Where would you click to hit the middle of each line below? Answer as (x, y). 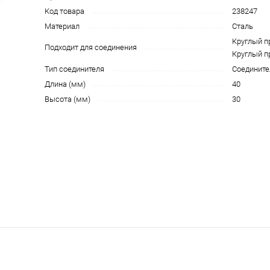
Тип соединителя (74, 69)
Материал (62, 26)
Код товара (64, 11)
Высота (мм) (67, 99)
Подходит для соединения (91, 47)
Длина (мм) (65, 84)
